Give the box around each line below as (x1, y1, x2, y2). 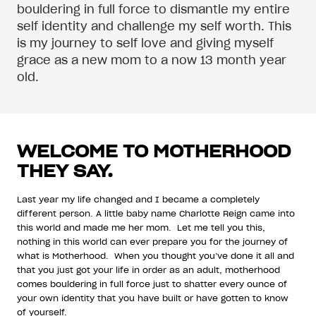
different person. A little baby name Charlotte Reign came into (17, 207, 295, 219)
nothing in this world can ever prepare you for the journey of (17, 236, 288, 247)
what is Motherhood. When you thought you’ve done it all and (17, 250, 294, 261)
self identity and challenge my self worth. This (17, 18, 291, 33)
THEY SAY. (17, 159, 118, 182)
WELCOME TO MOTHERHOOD (17, 140, 291, 162)
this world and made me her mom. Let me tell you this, (17, 221, 265, 233)
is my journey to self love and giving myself (17, 35, 274, 50)
